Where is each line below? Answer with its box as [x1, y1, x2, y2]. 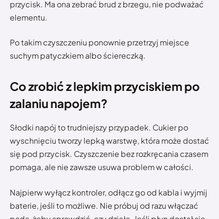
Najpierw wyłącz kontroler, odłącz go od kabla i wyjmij [10, 187, 207, 197]
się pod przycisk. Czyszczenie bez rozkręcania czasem [10, 149, 208, 159]
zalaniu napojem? [10, 96, 108, 111]
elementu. [10, 12, 47, 22]
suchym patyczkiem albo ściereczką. [10, 50, 146, 61]
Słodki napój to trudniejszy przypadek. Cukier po [10, 122, 188, 133]
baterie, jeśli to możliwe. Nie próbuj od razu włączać [10, 200, 198, 211]
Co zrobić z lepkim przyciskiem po [10, 79, 200, 94]
